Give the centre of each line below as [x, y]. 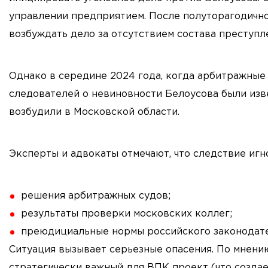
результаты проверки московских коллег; [127, 214]
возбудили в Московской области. [94, 112]
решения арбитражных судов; [96, 196]
